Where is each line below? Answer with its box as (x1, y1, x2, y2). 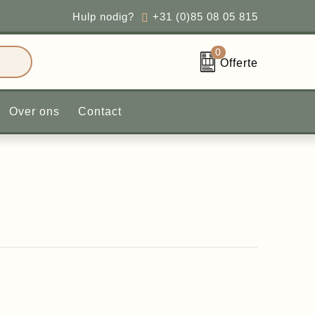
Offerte (211, 52, 258, 69)
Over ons (60, 107, 116, 123)
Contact (134, 107, 186, 123)
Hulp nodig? (53, 7, 125, 22)
